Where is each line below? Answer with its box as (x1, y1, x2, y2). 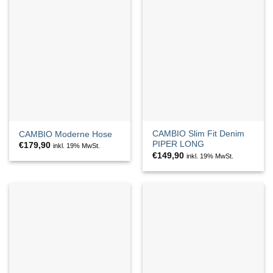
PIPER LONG (152, 140, 205, 149)
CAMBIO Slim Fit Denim (152, 129, 245, 139)
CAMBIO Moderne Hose (19, 129, 113, 139)
